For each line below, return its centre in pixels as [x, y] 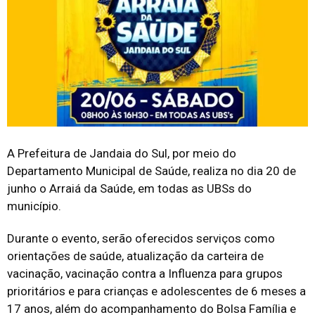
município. [34, 206]
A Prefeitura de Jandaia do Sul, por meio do [122, 153]
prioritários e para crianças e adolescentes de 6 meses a [156, 291]
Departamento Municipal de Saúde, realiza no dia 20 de [152, 171]
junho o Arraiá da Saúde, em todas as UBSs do [129, 188]
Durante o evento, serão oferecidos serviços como [141, 238]
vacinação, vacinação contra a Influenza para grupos [145, 273]
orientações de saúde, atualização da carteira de [135, 256]
